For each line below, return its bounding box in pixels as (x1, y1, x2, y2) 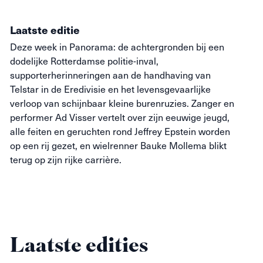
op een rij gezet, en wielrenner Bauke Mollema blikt (10, 138, 227, 152)
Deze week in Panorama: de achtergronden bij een (10, 39, 224, 53)
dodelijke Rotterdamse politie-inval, (10, 53, 159, 68)
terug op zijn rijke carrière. (10, 152, 122, 166)
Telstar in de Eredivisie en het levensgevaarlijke (10, 82, 211, 96)
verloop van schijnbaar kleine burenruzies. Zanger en (10, 96, 234, 110)
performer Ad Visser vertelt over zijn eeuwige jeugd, (10, 110, 230, 124)
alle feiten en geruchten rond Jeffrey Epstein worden (10, 124, 230, 138)
